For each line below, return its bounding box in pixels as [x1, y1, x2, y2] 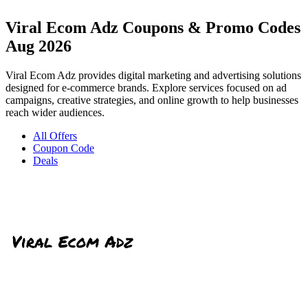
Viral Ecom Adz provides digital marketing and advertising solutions [5, 69, 301, 81]
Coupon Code [33, 142, 94, 154]
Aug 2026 [5, 36, 71, 55]
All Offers [33, 129, 77, 142]
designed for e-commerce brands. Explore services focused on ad [5, 81, 287, 93]
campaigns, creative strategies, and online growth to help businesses [5, 93, 298, 106]
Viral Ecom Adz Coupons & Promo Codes [5, 18, 300, 36]
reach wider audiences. [5, 106, 104, 118]
